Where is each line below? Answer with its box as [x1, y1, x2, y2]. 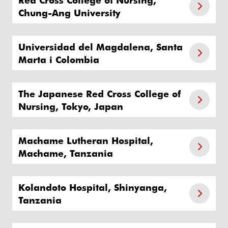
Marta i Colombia [18, 53, 99, 65]
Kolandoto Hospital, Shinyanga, [18, 181, 167, 193]
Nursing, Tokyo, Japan [18, 100, 123, 112]
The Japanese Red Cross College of [18, 87, 181, 99]
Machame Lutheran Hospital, [18, 134, 153, 146]
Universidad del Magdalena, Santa [18, 40, 183, 52]
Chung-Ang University [18, 6, 121, 18]
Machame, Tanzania [18, 147, 113, 159]
